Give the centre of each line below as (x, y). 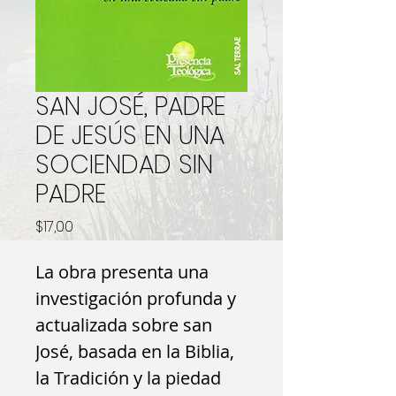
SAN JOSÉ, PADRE (130, 107)
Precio (94, 226)
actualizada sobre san (124, 325)
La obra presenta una (122, 272)
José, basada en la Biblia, (135, 351)
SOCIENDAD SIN (124, 165)
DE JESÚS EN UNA (130, 136)
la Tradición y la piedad (128, 378)
